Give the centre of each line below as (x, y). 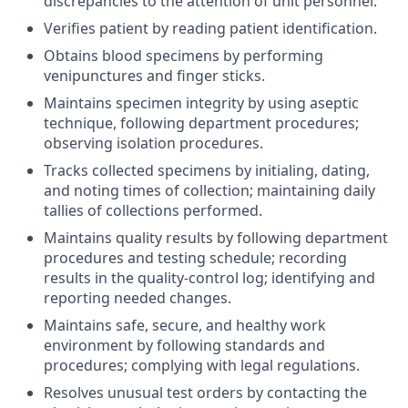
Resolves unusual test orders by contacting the (205, 393)
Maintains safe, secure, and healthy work (185, 325)
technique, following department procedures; (201, 123)
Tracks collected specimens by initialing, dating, (207, 170)
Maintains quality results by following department (216, 238)
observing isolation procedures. (153, 143)
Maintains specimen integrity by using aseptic (201, 103)
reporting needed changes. (138, 298)
